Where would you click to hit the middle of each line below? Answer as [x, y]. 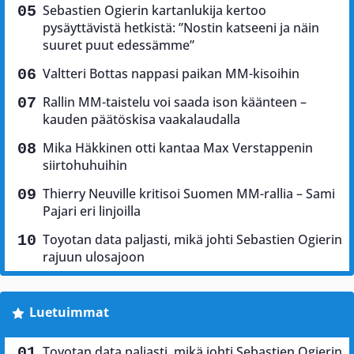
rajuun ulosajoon [94, 256]
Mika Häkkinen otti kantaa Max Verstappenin [178, 147]
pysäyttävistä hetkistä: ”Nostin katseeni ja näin [181, 27]
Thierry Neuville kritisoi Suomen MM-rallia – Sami [189, 193]
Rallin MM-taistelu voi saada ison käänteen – [175, 102]
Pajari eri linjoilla [92, 211]
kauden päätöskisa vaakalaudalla [141, 119]
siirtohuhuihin [85, 165]
